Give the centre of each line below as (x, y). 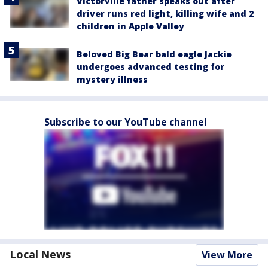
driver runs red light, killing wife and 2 (165, 13)
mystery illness (112, 79)
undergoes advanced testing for (150, 67)
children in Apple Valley (130, 26)
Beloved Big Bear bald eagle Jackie (154, 54)
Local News (40, 254)
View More (227, 255)
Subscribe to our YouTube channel (126, 122)
